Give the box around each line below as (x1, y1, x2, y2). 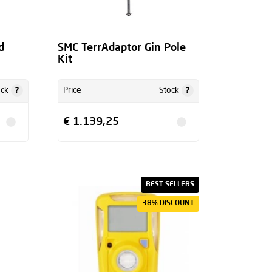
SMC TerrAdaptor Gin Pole (57, 42, 186, 54)
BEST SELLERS (145, 180, 194, 188)
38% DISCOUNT (141, 199, 194, 207)
